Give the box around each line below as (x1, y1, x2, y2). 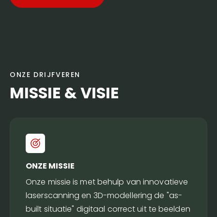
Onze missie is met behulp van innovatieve (26, 176, 188, 187)
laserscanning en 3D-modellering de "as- (26, 190, 182, 201)
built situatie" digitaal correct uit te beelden (26, 203, 190, 215)
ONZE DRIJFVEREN (10, 70, 80, 79)
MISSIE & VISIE (10, 82, 119, 104)
